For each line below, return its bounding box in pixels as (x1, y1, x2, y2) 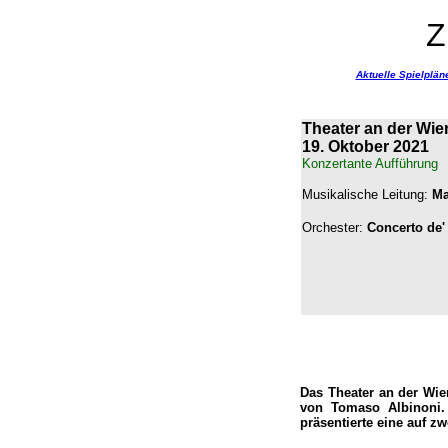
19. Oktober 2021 (302, 138, 429, 155)
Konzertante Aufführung (302, 156, 438, 171)
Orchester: (302, 220, 363, 235)
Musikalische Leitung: (302, 187, 432, 202)
